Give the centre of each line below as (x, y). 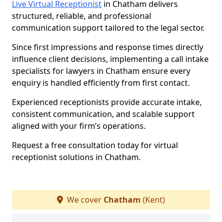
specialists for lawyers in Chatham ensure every (101, 71)
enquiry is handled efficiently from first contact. (101, 83)
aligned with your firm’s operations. (79, 126)
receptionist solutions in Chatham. (76, 157)
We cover (84, 200)
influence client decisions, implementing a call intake (110, 59)
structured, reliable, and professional (82, 16)
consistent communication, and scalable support (103, 114)
